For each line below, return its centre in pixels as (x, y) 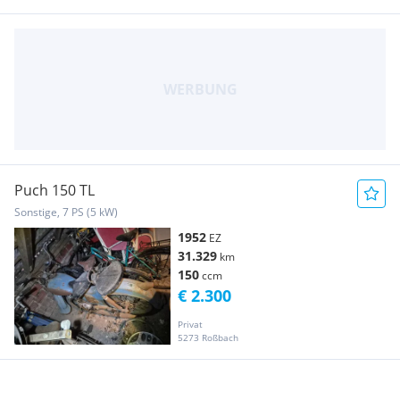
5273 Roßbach (208, 337)
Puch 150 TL (54, 190)
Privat (190, 324)
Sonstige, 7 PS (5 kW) (66, 212)
